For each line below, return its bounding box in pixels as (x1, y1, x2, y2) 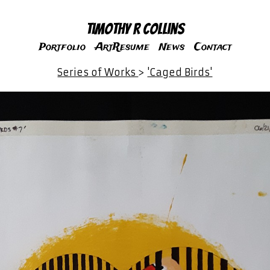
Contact (194, 40, 231, 54)
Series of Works (57, 66, 139, 78)
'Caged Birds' (147, 66, 213, 78)
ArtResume (95, 40, 149, 54)
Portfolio (39, 40, 86, 54)
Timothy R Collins (86, 20, 184, 37)
